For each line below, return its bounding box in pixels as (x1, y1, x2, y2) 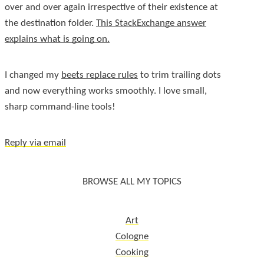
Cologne (115, 232, 148, 242)
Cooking (115, 247, 148, 258)
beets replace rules (61, 70, 138, 80)
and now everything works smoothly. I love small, (5, 85, 207, 96)
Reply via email (5, 137, 66, 148)
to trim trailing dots (138, 70, 221, 80)
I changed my (5, 70, 61, 80)
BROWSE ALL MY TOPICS (82, 176, 181, 187)
